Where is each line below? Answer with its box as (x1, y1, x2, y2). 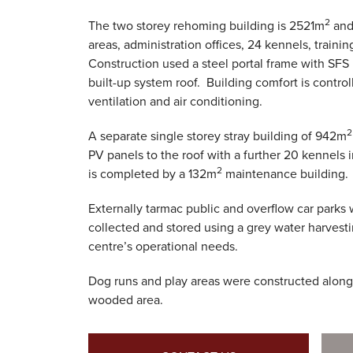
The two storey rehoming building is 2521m (88, 18, 325, 34)
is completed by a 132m (88, 166, 217, 182)
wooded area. (88, 292, 163, 308)
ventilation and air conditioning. (88, 94, 262, 110)
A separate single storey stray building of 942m (88, 128, 347, 144)
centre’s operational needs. (88, 239, 238, 255)
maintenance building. (222, 166, 348, 182)
